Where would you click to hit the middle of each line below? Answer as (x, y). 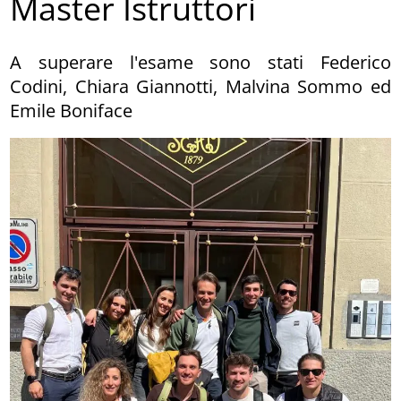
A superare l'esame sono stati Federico (200, 62)
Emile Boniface (72, 110)
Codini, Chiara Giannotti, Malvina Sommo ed (200, 86)
